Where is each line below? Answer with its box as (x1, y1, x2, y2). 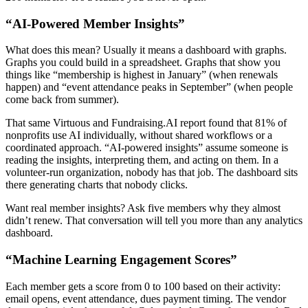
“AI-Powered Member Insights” (5, 16, 185, 31)
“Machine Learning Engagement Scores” (5, 252, 237, 267)
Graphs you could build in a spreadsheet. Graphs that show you (5, 56, 280, 69)
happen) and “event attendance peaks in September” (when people (5, 81, 293, 93)
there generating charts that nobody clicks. (5, 179, 188, 191)
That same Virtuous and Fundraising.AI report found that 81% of (5, 117, 287, 129)
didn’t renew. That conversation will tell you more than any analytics (5, 214, 302, 227)
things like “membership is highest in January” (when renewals (5, 69, 278, 81)
